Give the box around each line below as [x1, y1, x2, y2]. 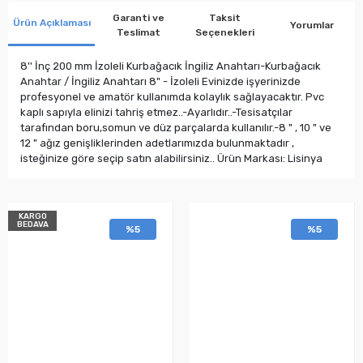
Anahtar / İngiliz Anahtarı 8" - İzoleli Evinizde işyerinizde [20, 75, 301, 88]
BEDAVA [16, 220, 49, 230]
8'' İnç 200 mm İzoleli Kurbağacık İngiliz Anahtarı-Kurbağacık [20, 59, 321, 72]
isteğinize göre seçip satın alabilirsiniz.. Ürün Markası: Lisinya [20, 152, 322, 164]
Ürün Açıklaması [12, 16, 91, 28]
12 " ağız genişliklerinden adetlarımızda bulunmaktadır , [20, 136, 294, 149]
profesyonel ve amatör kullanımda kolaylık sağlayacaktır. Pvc [20, 90, 324, 103]
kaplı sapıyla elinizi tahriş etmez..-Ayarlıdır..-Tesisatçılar [20, 105, 293, 118]
